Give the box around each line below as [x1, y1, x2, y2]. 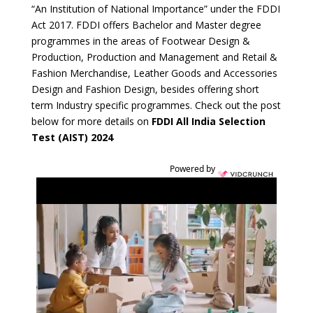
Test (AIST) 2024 [31, 131, 113, 144]
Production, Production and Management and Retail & [31, 50, 277, 64]
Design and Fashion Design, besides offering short [31, 82, 259, 96]
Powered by [169, 163, 217, 175]
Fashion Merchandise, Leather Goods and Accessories [31, 66, 277, 80]
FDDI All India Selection [148, 115, 265, 128]
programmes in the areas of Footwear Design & [31, 34, 250, 48]
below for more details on [31, 115, 149, 128]
